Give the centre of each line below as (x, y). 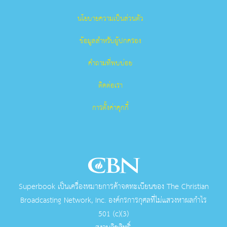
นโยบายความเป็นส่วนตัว (110, 19)
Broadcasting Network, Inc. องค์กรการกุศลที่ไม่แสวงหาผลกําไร (113, 201)
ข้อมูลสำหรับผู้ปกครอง (110, 41)
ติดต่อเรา (110, 86)
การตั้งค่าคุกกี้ (110, 108)
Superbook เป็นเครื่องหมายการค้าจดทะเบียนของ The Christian (113, 187)
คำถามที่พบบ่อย (110, 64)
